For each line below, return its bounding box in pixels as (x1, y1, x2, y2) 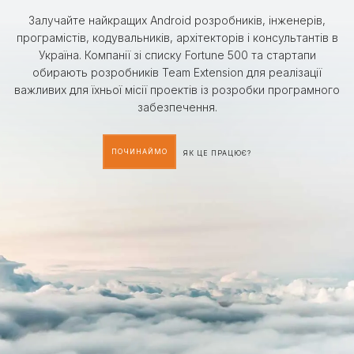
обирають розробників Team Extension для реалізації (32, 66, 322, 80)
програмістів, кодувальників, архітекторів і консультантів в (16, 31, 338, 45)
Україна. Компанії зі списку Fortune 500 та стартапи (38, 48, 316, 62)
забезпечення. (137, 100, 217, 115)
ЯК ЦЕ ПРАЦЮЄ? (183, 149, 252, 158)
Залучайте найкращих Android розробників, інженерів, (28, 13, 326, 28)
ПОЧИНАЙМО (111, 148, 168, 156)
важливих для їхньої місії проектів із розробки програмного (14, 83, 340, 97)
